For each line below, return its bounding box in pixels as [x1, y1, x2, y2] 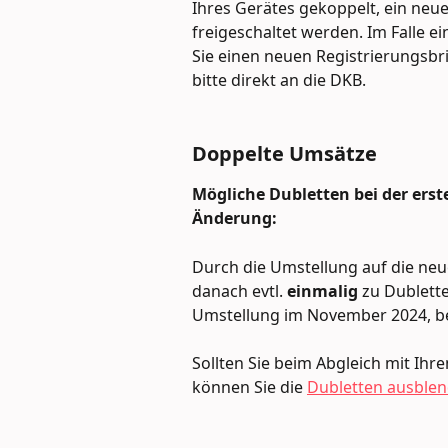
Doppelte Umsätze [192, 140, 377, 168]
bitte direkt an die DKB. [192, 69, 366, 92]
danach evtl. [192, 279, 287, 302]
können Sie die [192, 376, 307, 398]
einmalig [287, 279, 362, 302]
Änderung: [192, 207, 277, 230]
